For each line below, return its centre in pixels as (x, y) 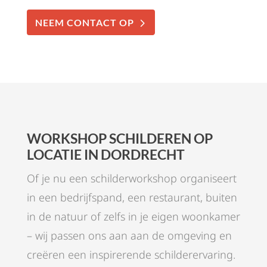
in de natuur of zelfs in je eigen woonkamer (133, 217)
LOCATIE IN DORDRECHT (105, 155)
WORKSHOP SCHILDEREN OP (119, 139)
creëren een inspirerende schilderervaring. (131, 255)
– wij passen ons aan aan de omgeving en (129, 236)
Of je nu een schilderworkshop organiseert (131, 178)
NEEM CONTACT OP (84, 23)
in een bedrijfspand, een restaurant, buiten (132, 198)
